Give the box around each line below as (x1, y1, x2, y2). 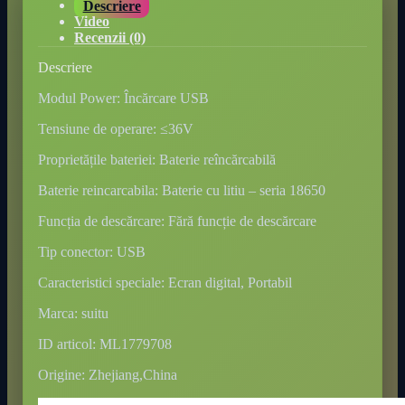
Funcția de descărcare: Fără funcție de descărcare (38, 213, 316, 230)
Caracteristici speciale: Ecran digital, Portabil (38, 275, 292, 291)
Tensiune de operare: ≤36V (38, 121, 193, 137)
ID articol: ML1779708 (38, 336, 172, 353)
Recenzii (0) (74, 30, 146, 46)
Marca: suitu (38, 306, 108, 322)
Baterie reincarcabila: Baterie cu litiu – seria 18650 (38, 183, 325, 199)
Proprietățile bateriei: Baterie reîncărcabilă (38, 152, 276, 168)
